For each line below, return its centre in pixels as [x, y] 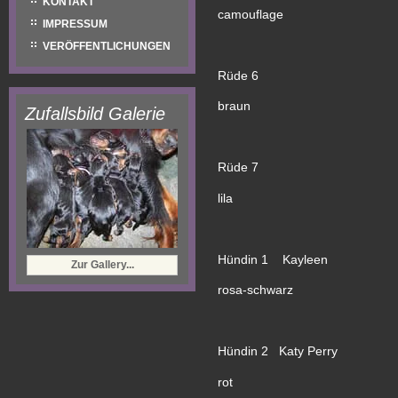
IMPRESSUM [75, 24]
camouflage [251, 14]
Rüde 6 [238, 75]
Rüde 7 [238, 167]
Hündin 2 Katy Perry [278, 351]
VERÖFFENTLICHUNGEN [107, 46]
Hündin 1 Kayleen [273, 259]
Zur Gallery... [102, 265]
